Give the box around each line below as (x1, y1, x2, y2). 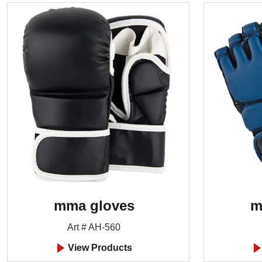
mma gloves (53, 197, 135, 213)
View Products (65, 242, 132, 253)
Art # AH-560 (67, 222, 120, 232)
